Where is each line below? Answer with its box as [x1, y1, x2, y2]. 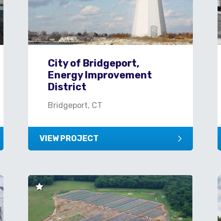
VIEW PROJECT [39, 133, 99, 143]
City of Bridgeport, [47, 57, 140, 69]
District [47, 80, 86, 93]
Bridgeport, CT [47, 100, 102, 110]
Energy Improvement [47, 69, 152, 81]
